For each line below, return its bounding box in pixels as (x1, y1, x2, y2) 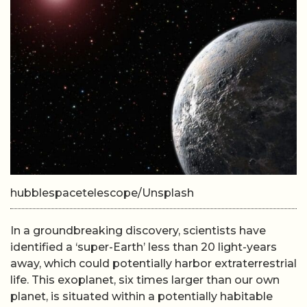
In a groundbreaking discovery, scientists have (10, 224, 266, 237)
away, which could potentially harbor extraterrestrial (10, 257, 297, 270)
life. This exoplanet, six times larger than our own (10, 273, 280, 286)
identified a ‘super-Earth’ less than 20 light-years (10, 241, 277, 254)
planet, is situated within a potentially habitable (10, 290, 273, 303)
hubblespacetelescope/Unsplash (10, 186, 194, 199)
